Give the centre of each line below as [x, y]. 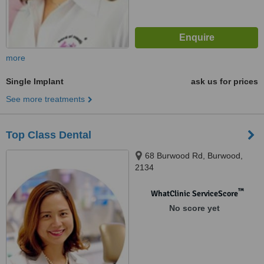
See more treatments [45, 99]
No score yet [194, 208]
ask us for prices [225, 81]
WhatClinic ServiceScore [194, 194]
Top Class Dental [49, 135]
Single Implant [35, 81]
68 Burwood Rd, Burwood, [194, 156]
